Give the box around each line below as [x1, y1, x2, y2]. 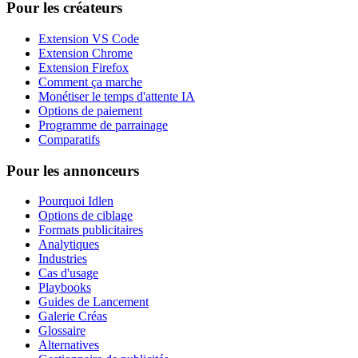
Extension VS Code [38, 31, 139, 46]
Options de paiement [38, 103, 142, 117]
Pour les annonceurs [6, 161, 139, 179]
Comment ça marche [38, 74, 142, 89]
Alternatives [38, 338, 99, 352]
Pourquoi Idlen [38, 194, 113, 209]
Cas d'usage [38, 266, 98, 280]
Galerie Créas [38, 309, 107, 324]
